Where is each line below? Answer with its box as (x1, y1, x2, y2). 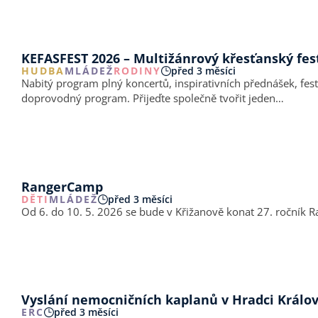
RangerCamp (21, 177, 103, 195)
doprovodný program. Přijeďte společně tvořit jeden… (21, 91, 284, 105)
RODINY (114, 64, 161, 77)
